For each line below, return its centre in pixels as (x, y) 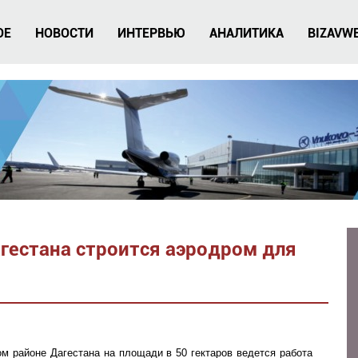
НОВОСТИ (64, 33)
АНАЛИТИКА (247, 33)
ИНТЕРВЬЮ (151, 33)
